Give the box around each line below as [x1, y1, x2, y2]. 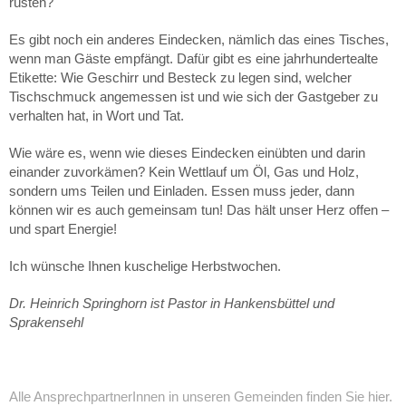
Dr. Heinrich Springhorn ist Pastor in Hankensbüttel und [9, 295, 334, 311]
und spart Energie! [9, 220, 117, 237]
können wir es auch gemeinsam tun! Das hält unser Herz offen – [9, 201, 389, 217]
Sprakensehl [9, 314, 83, 330]
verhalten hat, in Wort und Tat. [9, 107, 184, 123]
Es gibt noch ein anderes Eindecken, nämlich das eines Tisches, [9, 31, 389, 47]
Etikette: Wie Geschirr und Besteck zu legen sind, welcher [9, 69, 352, 85]
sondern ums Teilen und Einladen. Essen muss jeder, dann [9, 182, 354, 198]
